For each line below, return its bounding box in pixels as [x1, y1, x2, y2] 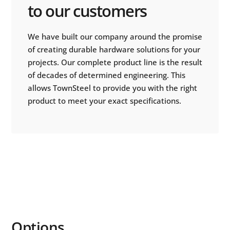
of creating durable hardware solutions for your [27, 44, 200, 54]
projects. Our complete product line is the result [27, 56, 202, 67]
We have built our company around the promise [27, 31, 202, 42]
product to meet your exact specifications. [27, 95, 181, 106]
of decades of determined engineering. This [27, 69, 185, 80]
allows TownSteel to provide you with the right [27, 82, 197, 93]
